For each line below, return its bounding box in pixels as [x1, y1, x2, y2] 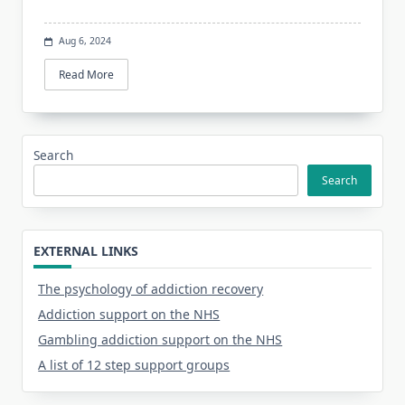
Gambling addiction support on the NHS [38, 331, 283, 349]
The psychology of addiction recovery [38, 280, 264, 298]
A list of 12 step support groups [38, 356, 231, 374]
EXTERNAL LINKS [33, 242, 138, 260]
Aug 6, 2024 [58, 34, 111, 48]
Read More [59, 66, 114, 82]
